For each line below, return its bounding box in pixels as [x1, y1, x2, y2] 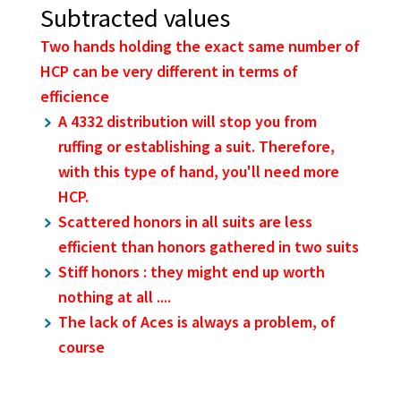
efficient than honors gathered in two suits [57, 236, 359, 258]
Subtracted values [39, 2, 230, 35]
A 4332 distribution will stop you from [57, 111, 317, 132]
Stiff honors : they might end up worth [57, 261, 325, 283]
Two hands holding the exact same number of [39, 36, 360, 57]
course [57, 337, 105, 358]
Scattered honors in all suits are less [57, 211, 312, 233]
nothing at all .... [57, 286, 171, 308]
